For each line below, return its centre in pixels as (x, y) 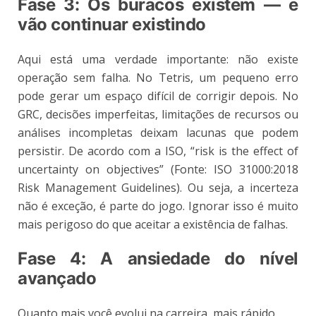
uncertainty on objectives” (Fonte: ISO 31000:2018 (158, 169)
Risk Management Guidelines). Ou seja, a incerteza (158, 187)
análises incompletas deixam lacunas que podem (158, 132)
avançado (57, 278)
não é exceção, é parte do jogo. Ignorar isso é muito (158, 206)
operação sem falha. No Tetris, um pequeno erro (158, 77)
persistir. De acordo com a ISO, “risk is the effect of (158, 151)
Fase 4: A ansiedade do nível (158, 258)
